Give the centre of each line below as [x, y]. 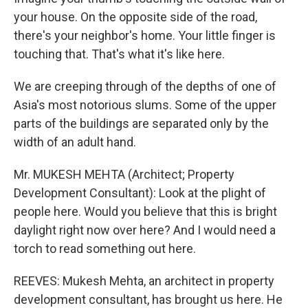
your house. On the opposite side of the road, [135, 17]
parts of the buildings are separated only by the [141, 123]
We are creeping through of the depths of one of [145, 86]
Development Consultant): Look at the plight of [140, 193]
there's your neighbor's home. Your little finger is [145, 35]
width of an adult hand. [75, 142]
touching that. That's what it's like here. [119, 54]
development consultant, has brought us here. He [148, 299]
